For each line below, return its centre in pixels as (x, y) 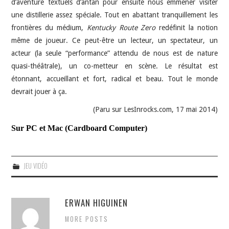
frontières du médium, (49, 27)
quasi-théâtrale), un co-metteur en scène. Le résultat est (114, 66)
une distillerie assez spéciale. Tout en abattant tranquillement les (114, 15)
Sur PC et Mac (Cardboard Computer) (79, 128)
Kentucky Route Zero (121, 27)
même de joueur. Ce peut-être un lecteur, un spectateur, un (114, 40)
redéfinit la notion (187, 27)
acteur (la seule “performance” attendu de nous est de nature (114, 53)
